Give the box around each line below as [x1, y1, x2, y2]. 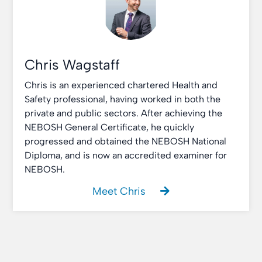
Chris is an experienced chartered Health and [25, 80, 218, 91]
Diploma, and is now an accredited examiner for [25, 150, 227, 161]
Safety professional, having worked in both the [25, 94, 221, 105]
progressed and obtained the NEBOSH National [25, 136, 227, 147]
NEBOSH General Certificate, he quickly [25, 122, 195, 133]
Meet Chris [92, 185, 149, 198]
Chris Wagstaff [25, 56, 120, 73]
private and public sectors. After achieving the [25, 108, 223, 119]
